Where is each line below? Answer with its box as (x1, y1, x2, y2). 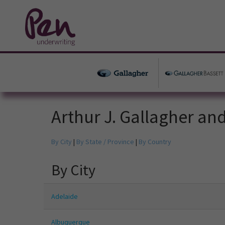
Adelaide (51, 192, 78, 201)
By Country (139, 137, 171, 147)
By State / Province (76, 137, 134, 147)
